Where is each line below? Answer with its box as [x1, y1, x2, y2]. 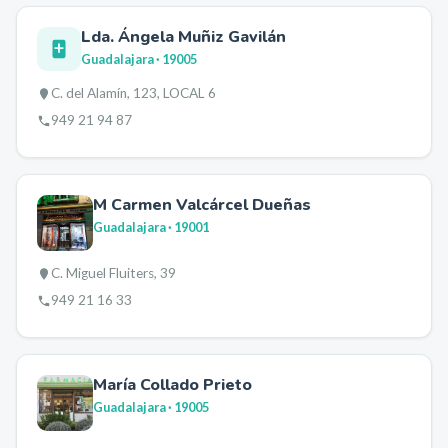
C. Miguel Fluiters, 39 [51, 265, 176, 281]
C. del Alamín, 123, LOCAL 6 [51, 85, 216, 101]
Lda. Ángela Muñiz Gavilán [81, 26, 286, 48]
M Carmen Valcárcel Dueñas [93, 194, 311, 216]
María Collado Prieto [93, 374, 252, 396]
